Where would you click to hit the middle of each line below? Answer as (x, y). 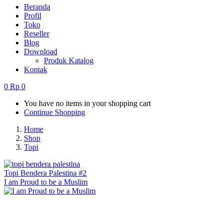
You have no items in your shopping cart (87, 103)
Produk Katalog (69, 60)
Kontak (36, 69)
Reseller (37, 33)
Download (41, 51)
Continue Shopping (55, 112)
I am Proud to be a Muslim (46, 182)
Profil (33, 15)
